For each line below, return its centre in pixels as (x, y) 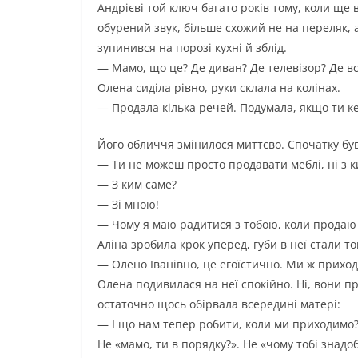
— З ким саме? (137, 185)
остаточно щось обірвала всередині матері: (219, 304)
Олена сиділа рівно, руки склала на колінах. (219, 88)
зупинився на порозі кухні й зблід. (192, 48)
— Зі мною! (128, 205)
